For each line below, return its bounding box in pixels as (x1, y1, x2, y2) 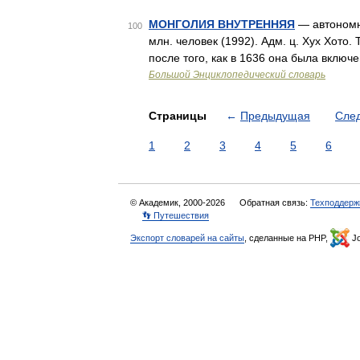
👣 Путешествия (142, 211, 209, 220)
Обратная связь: (239, 198, 310, 207)
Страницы (149, 109, 210, 122)
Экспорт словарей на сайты (130, 233, 244, 243)
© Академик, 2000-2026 (130, 198, 227, 207)
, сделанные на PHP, (244, 233, 330, 243)
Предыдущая (240, 109, 310, 122)
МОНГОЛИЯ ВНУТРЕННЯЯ (149, 18, 295, 31)
